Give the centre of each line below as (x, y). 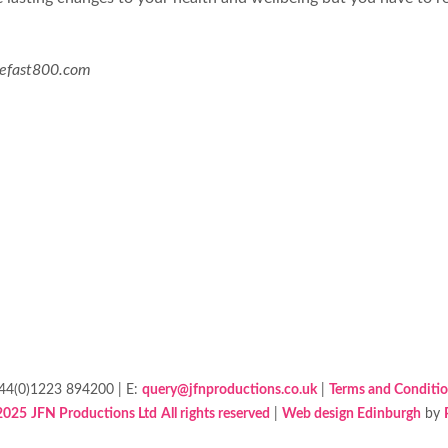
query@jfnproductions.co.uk (229, 390)
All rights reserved (215, 414)
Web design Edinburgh (351, 414)
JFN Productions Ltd (94, 414)
